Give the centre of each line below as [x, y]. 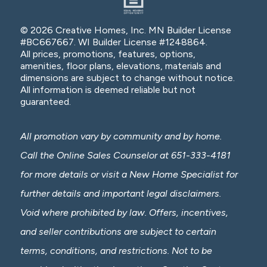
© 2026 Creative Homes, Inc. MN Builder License [125, 30]
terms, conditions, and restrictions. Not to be [116, 251]
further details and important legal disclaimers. [120, 194]
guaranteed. [45, 102]
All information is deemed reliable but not [108, 90]
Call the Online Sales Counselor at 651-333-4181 [125, 156]
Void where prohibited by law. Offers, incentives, [124, 213]
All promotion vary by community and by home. [121, 136]
